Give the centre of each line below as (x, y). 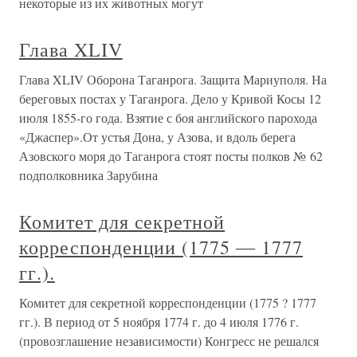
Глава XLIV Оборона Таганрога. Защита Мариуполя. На (173, 79)
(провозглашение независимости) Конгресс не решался (169, 341)
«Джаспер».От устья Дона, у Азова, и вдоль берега (157, 137)
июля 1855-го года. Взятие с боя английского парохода (168, 118)
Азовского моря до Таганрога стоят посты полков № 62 (171, 156)
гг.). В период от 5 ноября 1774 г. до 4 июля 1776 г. (159, 322)
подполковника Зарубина (88, 175)
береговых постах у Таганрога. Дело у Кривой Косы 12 (170, 98)
